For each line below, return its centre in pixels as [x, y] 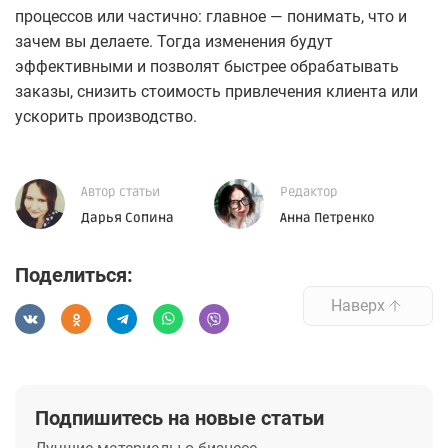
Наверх [358, 305]
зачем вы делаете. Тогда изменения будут [174, 42]
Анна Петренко [327, 218]
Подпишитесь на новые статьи [179, 418]
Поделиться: [74, 275]
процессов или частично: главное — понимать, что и [211, 17]
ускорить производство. [106, 117]
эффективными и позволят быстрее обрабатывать [207, 67]
